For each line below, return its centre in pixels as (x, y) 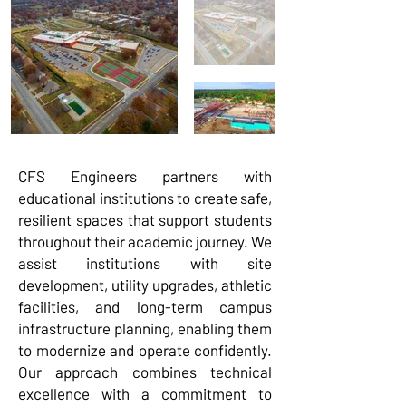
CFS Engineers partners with (145, 176)
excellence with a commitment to (145, 393)
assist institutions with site (145, 263)
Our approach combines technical (145, 372)
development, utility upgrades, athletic (145, 285)
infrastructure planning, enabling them (145, 328)
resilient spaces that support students (145, 219)
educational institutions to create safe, (145, 198)
